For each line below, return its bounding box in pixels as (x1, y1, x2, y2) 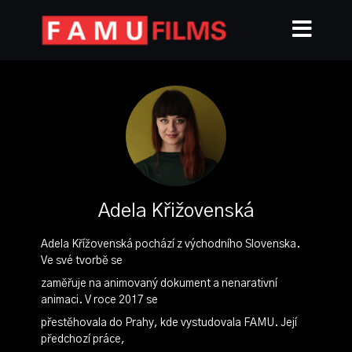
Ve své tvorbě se (40, 255, 123, 266)
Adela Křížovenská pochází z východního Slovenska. (40, 239, 300, 250)
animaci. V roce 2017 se (40, 295, 158, 306)
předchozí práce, (40, 334, 125, 345)
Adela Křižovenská (97, 202, 255, 221)
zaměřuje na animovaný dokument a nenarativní (40, 278, 277, 289)
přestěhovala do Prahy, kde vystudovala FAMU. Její (40, 317, 297, 328)
